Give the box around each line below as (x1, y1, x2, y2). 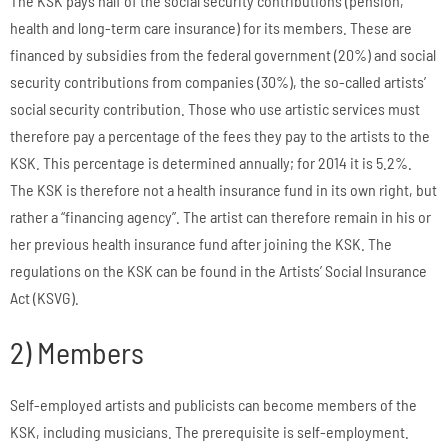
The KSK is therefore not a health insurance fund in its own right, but (10, 180, 437, 200)
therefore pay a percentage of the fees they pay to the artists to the (10, 126, 430, 146)
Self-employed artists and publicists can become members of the (10, 395, 417, 415)
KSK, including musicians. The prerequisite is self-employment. (10, 422, 409, 442)
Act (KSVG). (10, 288, 79, 308)
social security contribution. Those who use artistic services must (10, 99, 420, 119)
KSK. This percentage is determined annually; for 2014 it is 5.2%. (10, 153, 412, 173)
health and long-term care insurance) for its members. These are (10, 18, 412, 38)
